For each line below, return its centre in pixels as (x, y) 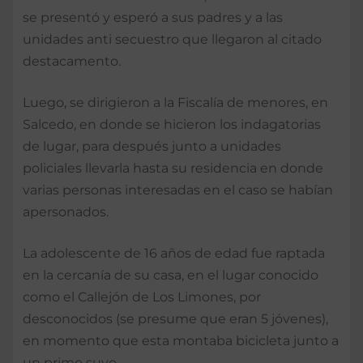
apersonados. (66, 211)
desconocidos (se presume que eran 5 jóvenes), (175, 318)
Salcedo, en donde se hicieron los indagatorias (172, 124)
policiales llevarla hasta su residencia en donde (173, 168)
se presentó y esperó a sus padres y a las (153, 17)
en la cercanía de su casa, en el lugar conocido (171, 275)
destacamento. (72, 61)
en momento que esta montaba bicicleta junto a (181, 340)
